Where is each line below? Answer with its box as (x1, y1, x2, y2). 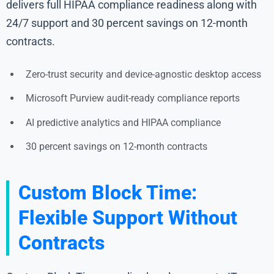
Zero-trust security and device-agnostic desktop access (26, 68, 261, 80)
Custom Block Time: (18, 181, 197, 205)
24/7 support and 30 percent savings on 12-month (6, 16, 248, 29)
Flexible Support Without (18, 206, 237, 230)
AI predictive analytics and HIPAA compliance (26, 116, 221, 128)
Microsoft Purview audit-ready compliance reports (26, 92, 240, 105)
